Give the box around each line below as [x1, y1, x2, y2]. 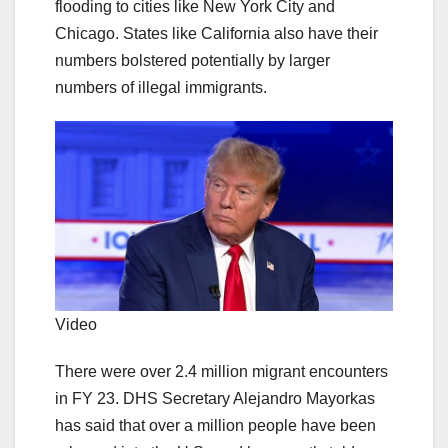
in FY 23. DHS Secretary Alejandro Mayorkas [55, 389, 375, 407]
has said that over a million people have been [55, 416, 376, 434]
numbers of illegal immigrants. [55, 78, 271, 96]
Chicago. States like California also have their [55, 24, 378, 42]
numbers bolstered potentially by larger [55, 51, 330, 69]
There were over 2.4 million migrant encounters [55, 362, 388, 380]
